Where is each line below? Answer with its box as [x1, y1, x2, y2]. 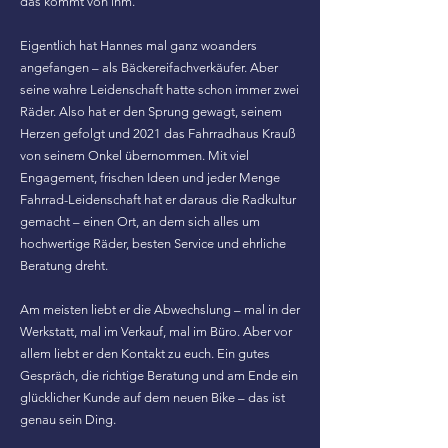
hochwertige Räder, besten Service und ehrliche [20, 236, 286, 251]
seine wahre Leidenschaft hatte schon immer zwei [20, 82, 299, 97]
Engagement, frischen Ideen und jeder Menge [20, 170, 280, 185]
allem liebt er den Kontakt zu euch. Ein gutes [20, 346, 270, 361]
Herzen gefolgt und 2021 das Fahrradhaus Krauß [20, 126, 296, 141]
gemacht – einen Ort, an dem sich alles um [20, 214, 260, 229]
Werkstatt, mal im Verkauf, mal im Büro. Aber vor [20, 324, 292, 339]
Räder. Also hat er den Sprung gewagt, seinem [20, 104, 282, 119]
